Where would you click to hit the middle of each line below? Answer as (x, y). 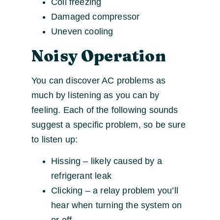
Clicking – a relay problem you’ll (115, 191)
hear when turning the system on (117, 206)
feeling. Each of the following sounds (105, 110)
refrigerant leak (81, 176)
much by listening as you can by (96, 96)
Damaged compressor (96, 17)
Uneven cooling (82, 32)
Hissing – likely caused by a (107, 161)
